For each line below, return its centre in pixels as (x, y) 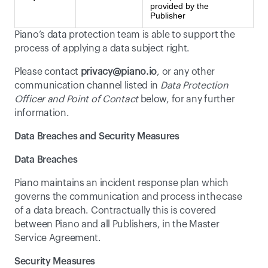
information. (42, 113)
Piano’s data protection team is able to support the (125, 35)
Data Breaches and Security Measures (97, 136)
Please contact (48, 72)
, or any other (186, 72)
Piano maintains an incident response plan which (121, 183)
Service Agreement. (58, 238)
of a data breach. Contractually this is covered (115, 211)
